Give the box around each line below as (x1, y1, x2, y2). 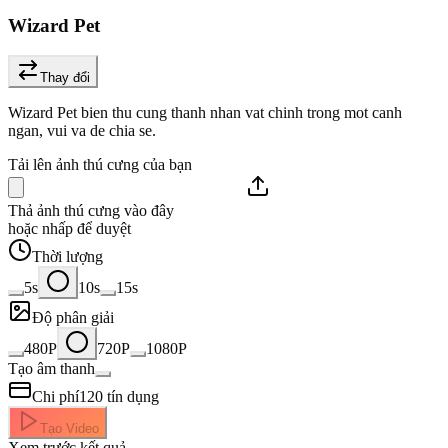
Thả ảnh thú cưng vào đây (8, 202, 174, 220)
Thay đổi (40, 70, 90, 86)
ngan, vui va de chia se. (8, 122, 156, 140)
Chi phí (32, 388, 79, 406)
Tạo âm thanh (8, 360, 95, 378)
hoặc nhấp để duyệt (8, 220, 131, 238)
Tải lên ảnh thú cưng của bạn (8, 156, 192, 174)
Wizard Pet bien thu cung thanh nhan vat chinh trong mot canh (8, 104, 402, 122)
